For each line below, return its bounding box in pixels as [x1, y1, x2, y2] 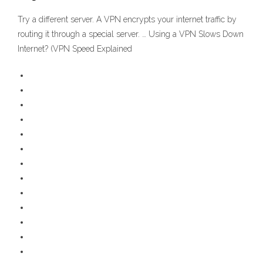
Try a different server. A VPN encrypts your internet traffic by [18, 15, 237, 25]
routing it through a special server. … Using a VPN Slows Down [18, 29, 244, 39]
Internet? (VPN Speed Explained [18, 44, 132, 54]
